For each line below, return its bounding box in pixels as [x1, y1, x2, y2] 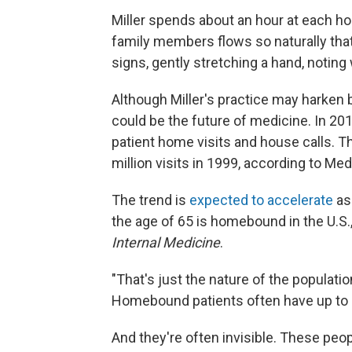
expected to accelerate [189, 192, 333, 208]
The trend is [112, 192, 189, 208]
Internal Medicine [112, 234, 220, 251]
